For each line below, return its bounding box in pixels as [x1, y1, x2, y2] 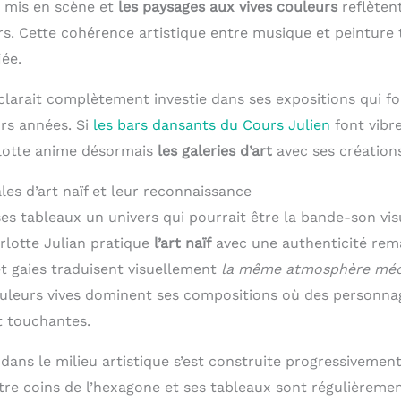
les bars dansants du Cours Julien [92, 116, 330, 134]
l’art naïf [153, 235, 211, 252]
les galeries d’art [157, 142, 272, 160]
